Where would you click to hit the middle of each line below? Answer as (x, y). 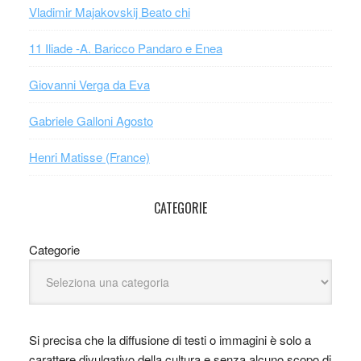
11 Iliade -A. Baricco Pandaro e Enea (125, 48)
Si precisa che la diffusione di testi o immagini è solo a (170, 340)
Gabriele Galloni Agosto (91, 120)
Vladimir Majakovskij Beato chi (109, 12)
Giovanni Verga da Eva (89, 84)
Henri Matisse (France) (89, 157)
